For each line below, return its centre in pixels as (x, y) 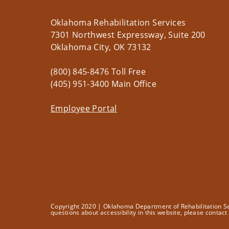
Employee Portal (84, 109)
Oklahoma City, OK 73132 (101, 47)
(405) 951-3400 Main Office (104, 84)
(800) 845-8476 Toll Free (98, 72)
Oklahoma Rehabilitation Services (118, 23)
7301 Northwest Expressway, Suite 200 (128, 35)
